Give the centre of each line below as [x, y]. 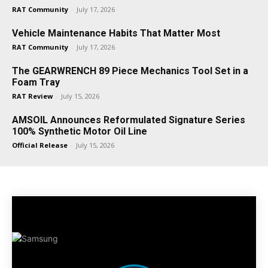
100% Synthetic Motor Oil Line [80, 132]
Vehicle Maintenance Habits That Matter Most [116, 33]
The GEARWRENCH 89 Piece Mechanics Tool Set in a [130, 71]
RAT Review [32, 96]
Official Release [40, 145]
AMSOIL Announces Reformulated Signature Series [129, 120]
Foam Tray [36, 83]
